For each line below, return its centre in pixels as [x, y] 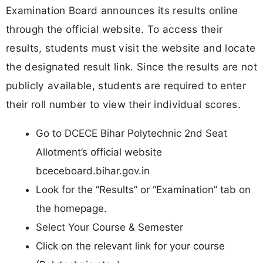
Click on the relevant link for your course [130, 246]
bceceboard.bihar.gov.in [93, 171]
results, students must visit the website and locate [131, 48]
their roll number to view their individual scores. [124, 104]
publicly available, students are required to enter [126, 85]
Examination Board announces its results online [122, 10]
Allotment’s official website [99, 152]
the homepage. [71, 208]
